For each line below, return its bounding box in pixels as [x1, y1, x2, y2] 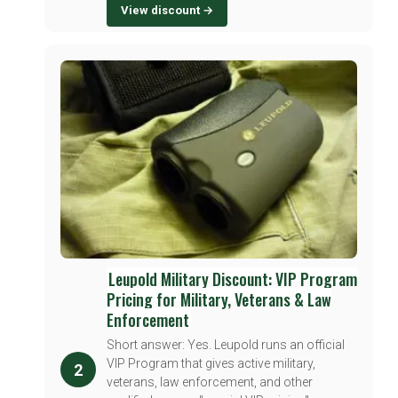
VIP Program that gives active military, [107, 355, 315, 370]
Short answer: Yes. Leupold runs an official [107, 337, 345, 352]
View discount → [121, 3, 213, 17]
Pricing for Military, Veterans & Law [107, 287, 331, 311]
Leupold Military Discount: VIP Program [108, 267, 357, 291]
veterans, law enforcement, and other [107, 374, 313, 389]
